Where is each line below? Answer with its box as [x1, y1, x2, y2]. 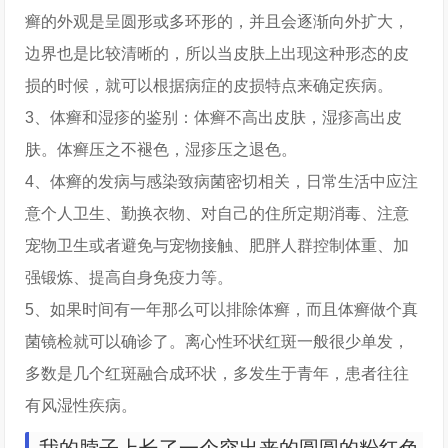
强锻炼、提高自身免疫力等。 [25, 269, 234, 286]
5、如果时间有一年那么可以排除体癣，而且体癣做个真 [25, 301, 419, 318]
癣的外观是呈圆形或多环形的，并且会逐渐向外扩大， [25, 13, 410, 30]
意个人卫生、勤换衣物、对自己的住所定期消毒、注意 [25, 205, 410, 222]
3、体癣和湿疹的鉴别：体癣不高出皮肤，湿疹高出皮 [25, 109, 403, 126]
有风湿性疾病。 [25, 397, 138, 414]
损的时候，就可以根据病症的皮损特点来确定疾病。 [25, 77, 394, 94]
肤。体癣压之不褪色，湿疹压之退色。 [25, 141, 298, 158]
